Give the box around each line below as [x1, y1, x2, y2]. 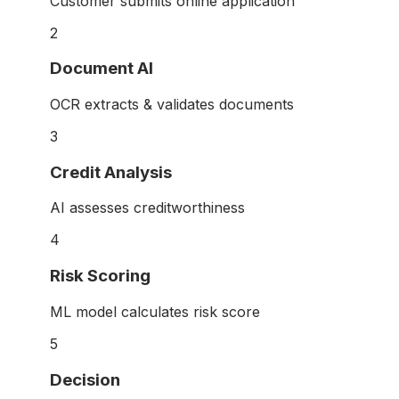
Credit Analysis [50, 161, 172, 183]
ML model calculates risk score [50, 302, 260, 321]
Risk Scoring [50, 265, 151, 287]
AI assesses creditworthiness [50, 199, 245, 217]
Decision [50, 369, 120, 390]
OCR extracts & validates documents [50, 95, 294, 113]
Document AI [50, 58, 153, 79]
